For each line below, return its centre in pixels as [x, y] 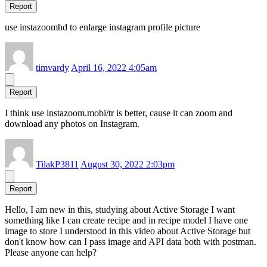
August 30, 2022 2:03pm [128, 164]
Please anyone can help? [51, 253]
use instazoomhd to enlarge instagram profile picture [103, 27]
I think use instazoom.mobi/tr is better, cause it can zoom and [119, 113]
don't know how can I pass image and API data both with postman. [131, 242]
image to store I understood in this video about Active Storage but [128, 231]
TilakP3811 [57, 164]
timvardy [52, 68]
